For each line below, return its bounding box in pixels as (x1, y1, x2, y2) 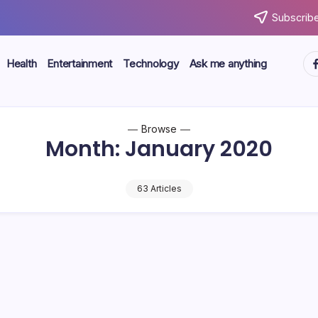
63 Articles (136, 183, 182, 194)
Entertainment (47, 57, 112, 70)
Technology (123, 57, 179, 70)
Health (6, 57, 37, 70)
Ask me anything (189, 57, 267, 70)
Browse (141, 123, 177, 135)
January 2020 (125, 134, 273, 164)
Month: (45, 134, 125, 164)
